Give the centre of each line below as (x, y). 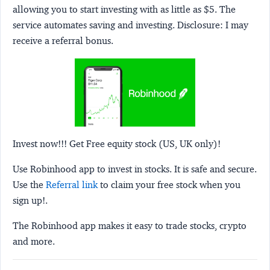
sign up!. (30, 201)
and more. (34, 242)
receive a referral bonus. (63, 40)
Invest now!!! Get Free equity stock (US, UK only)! (117, 144)
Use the (29, 185)
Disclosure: (200, 25)
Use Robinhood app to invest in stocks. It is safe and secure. (135, 169)
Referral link (72, 185)
